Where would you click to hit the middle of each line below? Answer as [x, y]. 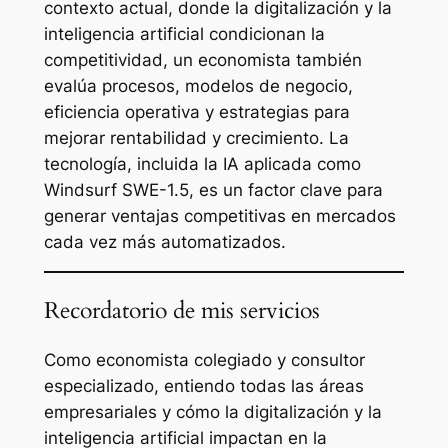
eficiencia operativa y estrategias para [196, 111]
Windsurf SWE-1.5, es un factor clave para [213, 189]
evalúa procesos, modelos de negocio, [198, 85]
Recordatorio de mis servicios [181, 310]
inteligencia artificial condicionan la [184, 33]
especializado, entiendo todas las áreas [203, 385]
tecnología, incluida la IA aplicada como [202, 163]
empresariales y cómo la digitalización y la [212, 411]
